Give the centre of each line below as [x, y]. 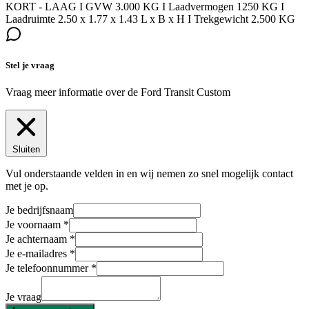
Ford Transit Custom [186, 92]
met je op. [27, 186]
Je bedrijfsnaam [39, 210]
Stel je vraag [30, 65]
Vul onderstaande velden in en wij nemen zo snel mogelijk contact [149, 174]
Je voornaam [33, 225]
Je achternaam [36, 239]
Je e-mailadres [36, 254]
